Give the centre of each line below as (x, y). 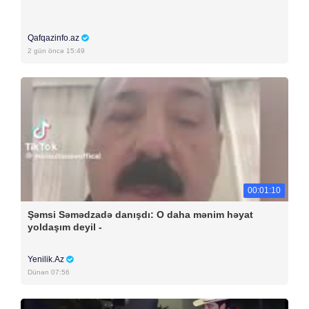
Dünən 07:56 (49, 272)
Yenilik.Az (47, 259)
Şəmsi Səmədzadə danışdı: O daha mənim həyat (140, 215)
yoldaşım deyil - (65, 227)
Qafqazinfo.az (54, 38)
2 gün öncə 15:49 (56, 51)
